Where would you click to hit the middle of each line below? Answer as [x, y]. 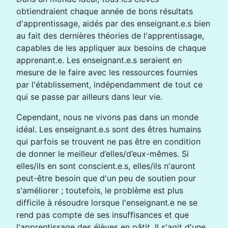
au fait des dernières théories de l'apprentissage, [110, 35]
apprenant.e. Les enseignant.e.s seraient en [99, 60]
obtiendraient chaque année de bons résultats [105, 11]
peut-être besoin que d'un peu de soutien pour [106, 178]
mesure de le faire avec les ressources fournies [107, 72]
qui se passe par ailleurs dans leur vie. [89, 96]
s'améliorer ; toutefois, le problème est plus [100, 190]
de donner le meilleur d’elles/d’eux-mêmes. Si [103, 153]
